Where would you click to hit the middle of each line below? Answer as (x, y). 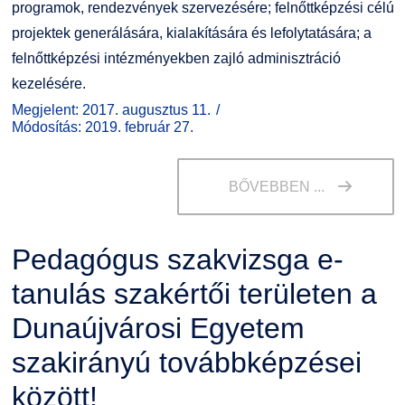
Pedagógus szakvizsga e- (177, 259)
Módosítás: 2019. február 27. (102, 127)
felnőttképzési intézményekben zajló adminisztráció (176, 58)
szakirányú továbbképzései (186, 362)
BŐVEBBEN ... (276, 186)
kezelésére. (48, 83)
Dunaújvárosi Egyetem (158, 328)
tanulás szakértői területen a (194, 293)
